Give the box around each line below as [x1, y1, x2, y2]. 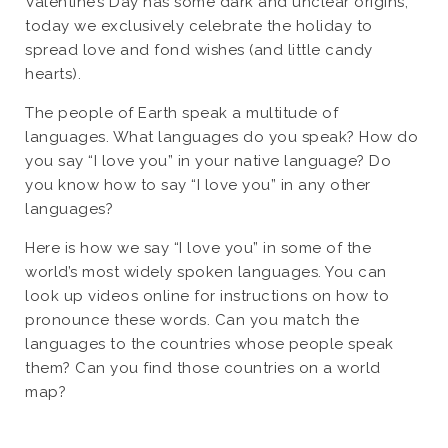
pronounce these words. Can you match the [25, 311, 359, 329]
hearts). [25, 65, 81, 83]
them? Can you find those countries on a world [25, 359, 381, 377]
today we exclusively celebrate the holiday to [25, 17, 373, 35]
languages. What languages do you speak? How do [25, 128, 418, 146]
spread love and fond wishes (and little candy [25, 41, 373, 59]
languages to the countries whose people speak [25, 335, 394, 353]
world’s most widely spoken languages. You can [25, 263, 387, 281]
